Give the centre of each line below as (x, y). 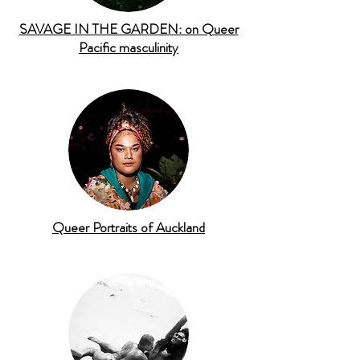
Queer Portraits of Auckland (129, 227)
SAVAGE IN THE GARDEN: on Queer (129, 29)
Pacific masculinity (129, 47)
